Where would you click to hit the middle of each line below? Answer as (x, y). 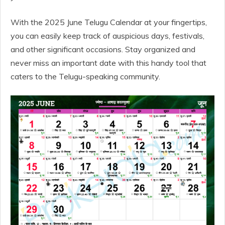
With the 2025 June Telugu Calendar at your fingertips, (109, 22)
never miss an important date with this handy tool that (108, 63)
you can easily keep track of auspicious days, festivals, (107, 36)
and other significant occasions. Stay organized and (103, 49)
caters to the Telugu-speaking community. (85, 76)
